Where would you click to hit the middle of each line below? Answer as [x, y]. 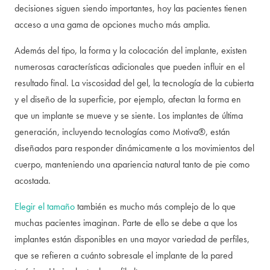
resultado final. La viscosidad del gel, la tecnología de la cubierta [134, 83]
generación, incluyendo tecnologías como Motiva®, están [122, 132]
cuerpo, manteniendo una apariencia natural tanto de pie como [132, 164]
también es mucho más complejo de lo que [155, 206]
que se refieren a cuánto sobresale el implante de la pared [124, 255]
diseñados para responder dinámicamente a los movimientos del [134, 148]
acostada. [33, 181]
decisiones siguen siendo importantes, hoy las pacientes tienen [131, 8]
